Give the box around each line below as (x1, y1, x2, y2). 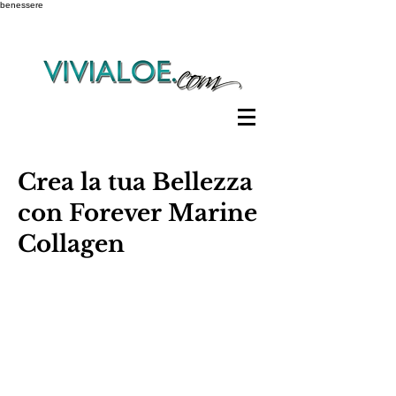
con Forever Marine (18, 199, 257, 227)
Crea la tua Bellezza (18, 168, 253, 196)
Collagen (18, 230, 125, 258)
